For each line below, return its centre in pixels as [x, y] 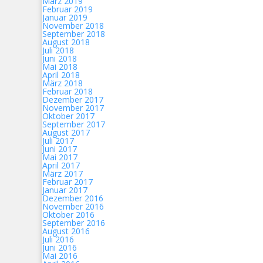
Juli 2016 [58, 239]
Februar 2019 [68, 9]
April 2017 [61, 165]
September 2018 [74, 34]
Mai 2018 [60, 67]
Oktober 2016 [68, 215]
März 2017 [63, 173]
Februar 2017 [68, 182]
